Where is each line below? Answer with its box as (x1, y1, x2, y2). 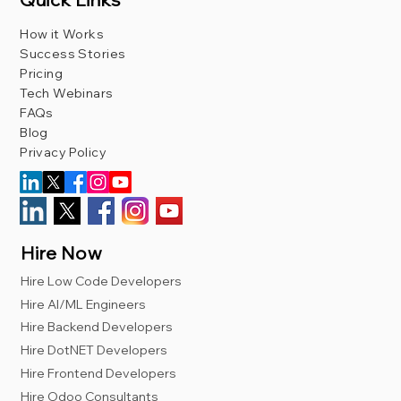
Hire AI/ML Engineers (21, 295, 147, 312)
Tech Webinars (20, 85, 114, 102)
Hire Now (21, 241, 102, 264)
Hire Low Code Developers (21, 272, 183, 289)
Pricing (20, 65, 64, 82)
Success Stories (20, 46, 126, 63)
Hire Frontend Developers (21, 365, 177, 381)
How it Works (20, 26, 105, 43)
